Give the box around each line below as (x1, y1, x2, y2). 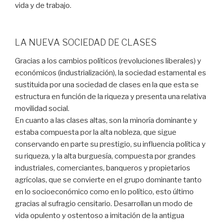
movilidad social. (15, 104, 69, 113)
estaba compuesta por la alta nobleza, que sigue (15, 128, 176, 137)
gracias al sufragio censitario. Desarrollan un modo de (15, 199, 193, 209)
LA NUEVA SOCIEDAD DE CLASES (15, 37, 157, 48)
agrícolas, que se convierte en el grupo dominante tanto (15, 175, 202, 185)
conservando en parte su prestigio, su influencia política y (15, 140, 206, 149)
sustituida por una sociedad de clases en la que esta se (15, 80, 199, 90)
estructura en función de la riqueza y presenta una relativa (15, 92, 206, 102)
